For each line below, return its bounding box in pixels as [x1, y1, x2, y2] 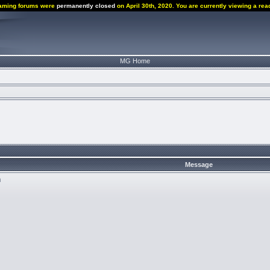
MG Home [120, 57, 150, 64]
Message [185, 161, 213, 168]
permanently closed [57, 2, 115, 9]
